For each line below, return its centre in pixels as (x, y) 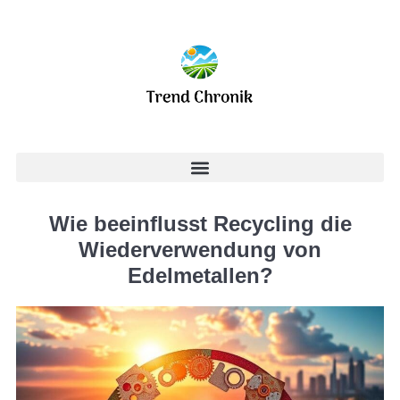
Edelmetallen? (200, 275)
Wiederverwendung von (200, 250)
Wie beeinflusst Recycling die (200, 224)
